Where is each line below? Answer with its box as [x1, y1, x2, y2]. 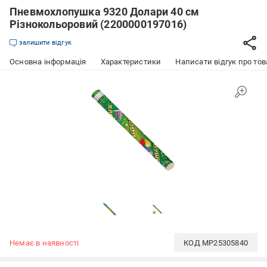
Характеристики [100, 57, 162, 66]
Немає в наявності [10, 238, 79, 247]
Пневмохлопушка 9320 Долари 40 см [10, 5, 200, 18]
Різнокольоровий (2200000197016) [10, 18, 187, 30]
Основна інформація [10, 57, 86, 66]
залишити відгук [19, 39, 72, 46]
